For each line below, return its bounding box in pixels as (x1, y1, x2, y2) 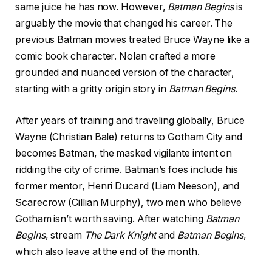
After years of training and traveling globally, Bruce (15, 114, 245, 126)
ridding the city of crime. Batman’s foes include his (15, 163, 238, 175)
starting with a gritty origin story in (15, 83, 169, 95)
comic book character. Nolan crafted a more (15, 50, 216, 63)
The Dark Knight (84, 229, 156, 241)
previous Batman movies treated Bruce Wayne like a (15, 34, 250, 46)
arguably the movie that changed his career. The (15, 18, 233, 30)
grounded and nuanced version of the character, (15, 67, 235, 79)
